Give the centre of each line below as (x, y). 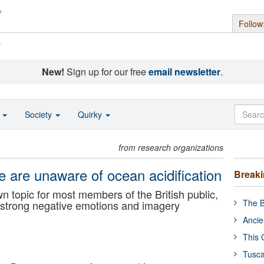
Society (39, 114)
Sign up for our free (106, 72)
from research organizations (171, 147)
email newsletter (184, 72)
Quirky (91, 114)
